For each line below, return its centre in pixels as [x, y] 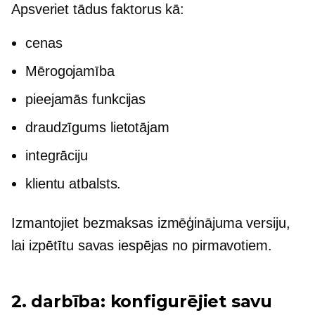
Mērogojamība [70, 71]
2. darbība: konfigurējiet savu [142, 302]
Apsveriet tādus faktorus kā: [98, 9]
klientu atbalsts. [73, 184]
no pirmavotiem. [222, 246]
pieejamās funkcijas [86, 99]
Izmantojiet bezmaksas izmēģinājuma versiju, [151, 223]
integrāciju [57, 156]
